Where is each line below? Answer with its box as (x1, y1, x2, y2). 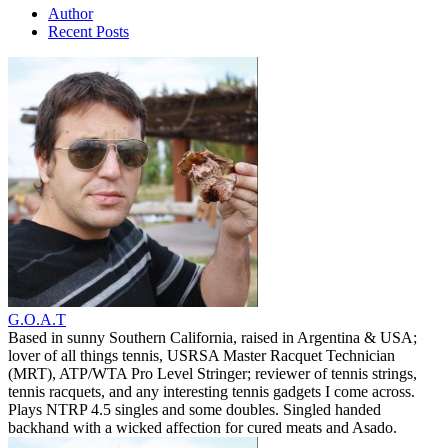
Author (48, 4, 93, 22)
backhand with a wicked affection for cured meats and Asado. (8, 418, 397, 436)
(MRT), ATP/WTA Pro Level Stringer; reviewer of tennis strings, (8, 364, 417, 382)
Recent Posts (48, 22, 129, 40)
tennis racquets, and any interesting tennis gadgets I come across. (8, 382, 415, 400)
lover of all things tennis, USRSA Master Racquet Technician (8, 346, 395, 364)
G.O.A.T (8, 310, 66, 328)
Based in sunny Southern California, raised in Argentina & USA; (8, 328, 417, 346)
